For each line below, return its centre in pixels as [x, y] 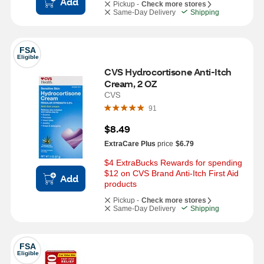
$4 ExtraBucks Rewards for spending [173, 163]
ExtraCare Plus [130, 144]
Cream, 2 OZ [131, 83]
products [121, 184]
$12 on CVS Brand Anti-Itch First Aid [171, 173]
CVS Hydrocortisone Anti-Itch [168, 72]
